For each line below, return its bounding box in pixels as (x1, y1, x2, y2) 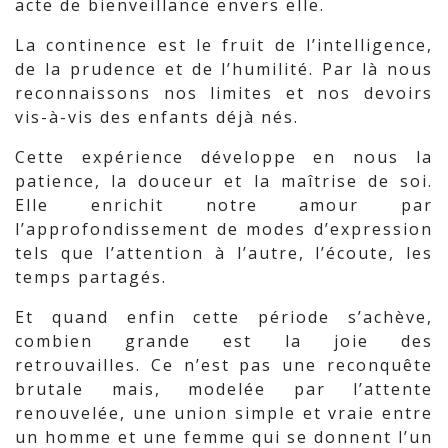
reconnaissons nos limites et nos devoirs (15, 82, 433, 104)
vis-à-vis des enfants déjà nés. (15, 106, 299, 128)
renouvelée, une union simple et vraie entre (15, 402, 433, 424)
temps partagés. (15, 266, 167, 288)
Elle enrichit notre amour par (15, 194, 433, 216)
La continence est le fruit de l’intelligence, (15, 34, 433, 56)
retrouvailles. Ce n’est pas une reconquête (15, 354, 433, 376)
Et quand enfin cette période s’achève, (15, 306, 433, 328)
